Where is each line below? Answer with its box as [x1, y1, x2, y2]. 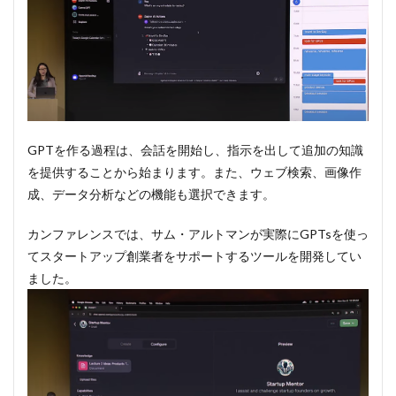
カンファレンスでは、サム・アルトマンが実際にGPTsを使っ [27, 226, 369, 242]
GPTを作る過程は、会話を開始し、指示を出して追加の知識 [27, 142, 363, 158]
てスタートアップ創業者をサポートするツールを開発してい [27, 248, 362, 264]
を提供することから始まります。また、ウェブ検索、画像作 [27, 164, 362, 180]
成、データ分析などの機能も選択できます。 [27, 187, 275, 202]
